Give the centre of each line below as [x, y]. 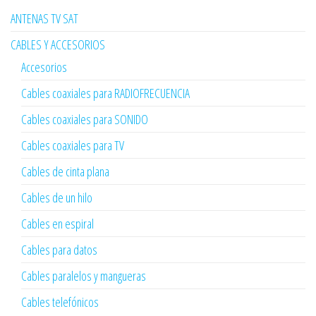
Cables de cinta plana [65, 171]
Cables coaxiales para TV [73, 145]
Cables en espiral [57, 223]
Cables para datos [59, 249]
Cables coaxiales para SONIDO [85, 119]
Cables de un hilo [57, 197]
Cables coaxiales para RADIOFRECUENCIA [105, 93]
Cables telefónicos [60, 302]
